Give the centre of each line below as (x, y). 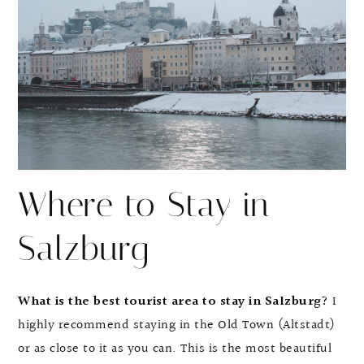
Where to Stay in (144, 204)
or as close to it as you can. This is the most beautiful (175, 349)
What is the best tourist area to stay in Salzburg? (175, 301)
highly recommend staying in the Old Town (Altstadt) (177, 325)
